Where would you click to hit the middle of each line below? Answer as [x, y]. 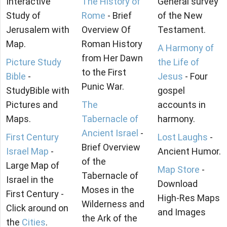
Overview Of [106, 30]
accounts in [181, 105]
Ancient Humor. [189, 152]
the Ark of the [110, 218]
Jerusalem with [38, 30]
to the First [104, 72]
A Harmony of [185, 48]
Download [177, 184]
